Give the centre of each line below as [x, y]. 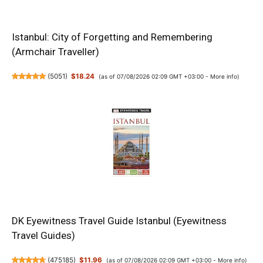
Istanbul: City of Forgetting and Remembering [112, 37]
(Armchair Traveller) [55, 52]
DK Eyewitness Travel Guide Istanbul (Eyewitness [119, 220]
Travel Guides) [43, 235]
